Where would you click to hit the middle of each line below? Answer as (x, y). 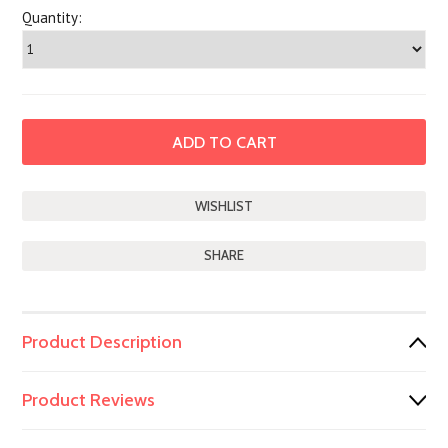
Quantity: (52, 17)
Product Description (102, 342)
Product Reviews (89, 400)
